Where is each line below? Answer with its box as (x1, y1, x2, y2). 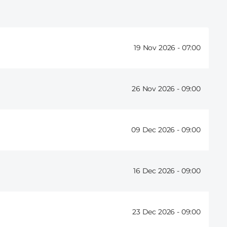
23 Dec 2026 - (132, 207, 181, 217)
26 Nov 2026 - (132, 84, 181, 94)
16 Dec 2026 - (133, 166, 181, 176)
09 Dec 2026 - (131, 125, 181, 135)
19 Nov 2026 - (134, 43, 182, 53)
